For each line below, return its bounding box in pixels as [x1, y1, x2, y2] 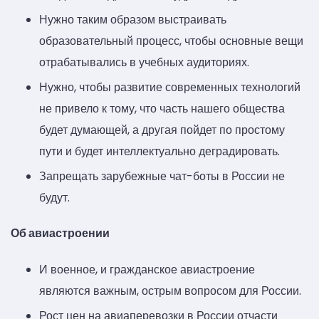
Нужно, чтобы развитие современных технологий [39, 78, 300, 95]
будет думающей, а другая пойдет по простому [39, 121, 285, 138]
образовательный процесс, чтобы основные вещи [39, 32, 303, 49]
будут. [39, 189, 70, 206]
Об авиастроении [11, 224, 110, 241]
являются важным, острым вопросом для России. [39, 282, 301, 299]
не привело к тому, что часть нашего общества [39, 100, 285, 117]
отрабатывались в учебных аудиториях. [39, 53, 249, 70]
